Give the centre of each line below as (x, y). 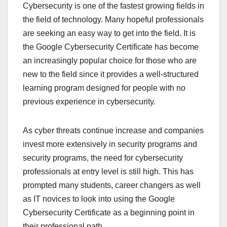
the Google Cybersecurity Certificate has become (111, 47)
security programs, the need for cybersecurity (103, 158)
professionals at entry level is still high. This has (108, 171)
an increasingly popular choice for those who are (110, 60)
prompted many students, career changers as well (112, 185)
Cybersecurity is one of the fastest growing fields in (113, 6)
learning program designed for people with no (104, 88)
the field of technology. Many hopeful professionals (113, 19)
